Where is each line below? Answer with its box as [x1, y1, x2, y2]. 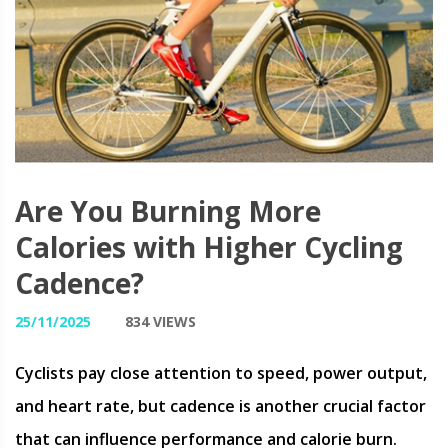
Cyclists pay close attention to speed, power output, [15, 362, 427, 384]
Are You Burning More [15, 192, 321, 230]
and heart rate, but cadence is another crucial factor [15, 395, 426, 417]
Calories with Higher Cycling [15, 228, 403, 266]
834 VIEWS [125, 312, 196, 331]
